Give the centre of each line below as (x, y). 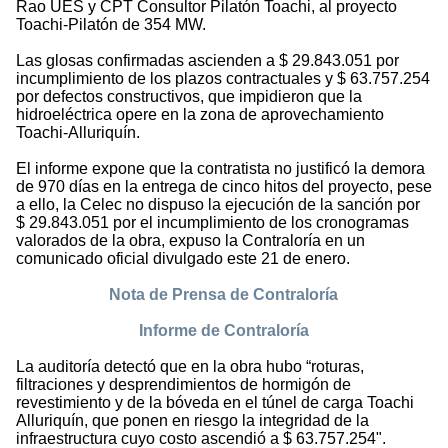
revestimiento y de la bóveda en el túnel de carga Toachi (215, 403)
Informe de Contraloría (223, 331)
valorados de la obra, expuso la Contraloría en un (190, 241)
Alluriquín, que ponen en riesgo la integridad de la (192, 421)
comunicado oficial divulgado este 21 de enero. (183, 259)
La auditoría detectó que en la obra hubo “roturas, (190, 367)
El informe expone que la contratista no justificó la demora (220, 169)
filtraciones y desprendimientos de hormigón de (183, 385)
